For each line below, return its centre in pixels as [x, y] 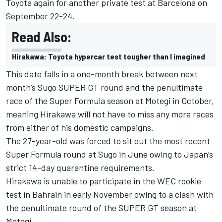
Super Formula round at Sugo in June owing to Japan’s [110, 154]
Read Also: [42, 36]
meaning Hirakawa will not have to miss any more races [110, 114]
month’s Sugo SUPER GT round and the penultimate [104, 87]
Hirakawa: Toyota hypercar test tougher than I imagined [109, 56]
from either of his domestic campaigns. [80, 127]
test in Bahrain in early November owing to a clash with [110, 194]
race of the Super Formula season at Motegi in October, [110, 100]
